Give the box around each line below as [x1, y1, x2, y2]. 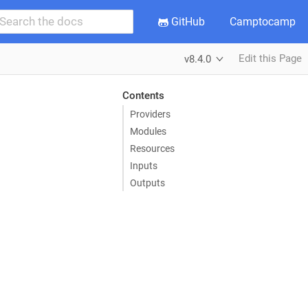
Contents [122, 89, 164, 102]
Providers [130, 108, 170, 120]
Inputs [130, 159, 157, 171]
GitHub [168, 15, 205, 28]
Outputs [130, 177, 165, 188]
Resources [130, 142, 175, 154]
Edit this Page [239, 52, 302, 65]
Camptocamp [230, 15, 296, 28]
